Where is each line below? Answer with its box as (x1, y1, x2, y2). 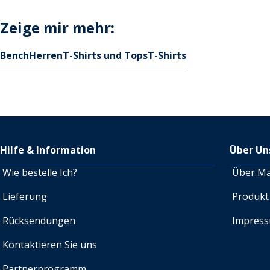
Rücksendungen (2, 214, 75, 227)
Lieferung (2, 190, 47, 203)
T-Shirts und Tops (63, 49, 148, 62)
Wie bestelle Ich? (2, 166, 77, 179)
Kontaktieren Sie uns (2, 238, 97, 251)
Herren (29, 49, 63, 62)
